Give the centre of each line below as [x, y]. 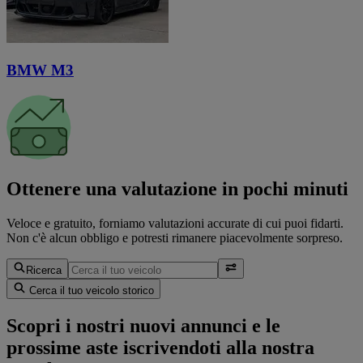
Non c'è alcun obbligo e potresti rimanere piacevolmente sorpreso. [175, 238]
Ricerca [44, 271]
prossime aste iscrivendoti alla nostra [160, 348]
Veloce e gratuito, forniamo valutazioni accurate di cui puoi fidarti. [175, 224]
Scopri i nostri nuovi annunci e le [143, 326]
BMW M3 [40, 70]
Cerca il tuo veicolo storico [90, 291]
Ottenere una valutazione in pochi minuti [177, 189]
